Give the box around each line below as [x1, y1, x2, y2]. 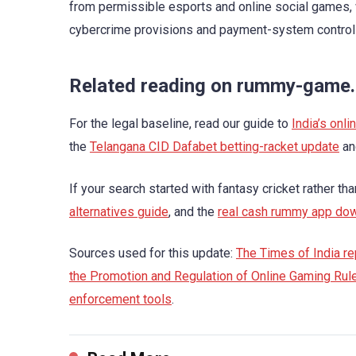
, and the [168, 203, 218, 219]
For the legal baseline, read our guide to [69, 116, 292, 132]
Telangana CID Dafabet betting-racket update [90, 139, 339, 155]
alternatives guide [69, 203, 168, 219]
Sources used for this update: [69, 245, 236, 261]
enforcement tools [69, 291, 172, 307]
